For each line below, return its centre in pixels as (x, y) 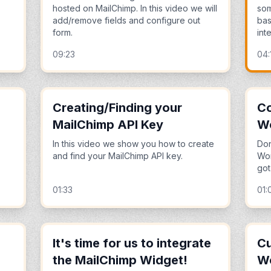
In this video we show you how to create (133, 144)
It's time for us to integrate (132, 243)
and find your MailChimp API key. (117, 156)
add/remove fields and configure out (126, 20)
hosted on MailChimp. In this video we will (135, 8)
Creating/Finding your (117, 108)
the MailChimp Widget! (120, 260)
